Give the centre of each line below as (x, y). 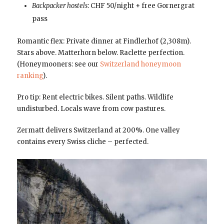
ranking (30, 76)
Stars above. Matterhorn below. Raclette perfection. (100, 53)
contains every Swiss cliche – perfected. (82, 142)
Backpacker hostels (59, 6)
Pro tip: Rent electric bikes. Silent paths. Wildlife (95, 97)
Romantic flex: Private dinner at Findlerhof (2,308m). (104, 41)
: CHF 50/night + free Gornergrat (141, 6)
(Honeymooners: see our (58, 64)
